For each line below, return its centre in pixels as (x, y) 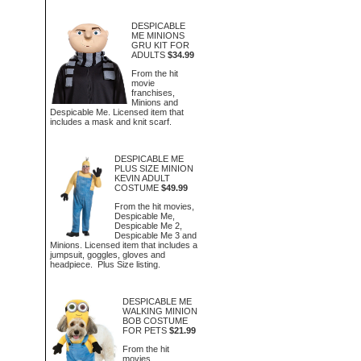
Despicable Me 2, (148, 225)
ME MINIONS (158, 35)
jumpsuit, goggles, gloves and (108, 254)
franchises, (153, 92)
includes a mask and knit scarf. (111, 121)
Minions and (154, 102)
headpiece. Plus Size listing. (105, 264)
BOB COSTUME (155, 321)
